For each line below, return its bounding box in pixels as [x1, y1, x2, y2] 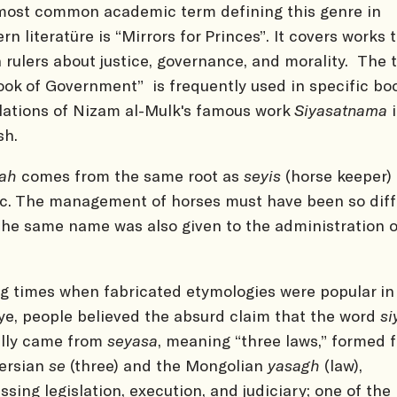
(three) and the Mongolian [66, 354, 268, 375]
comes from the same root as [21, 165, 244, 185]
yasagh [268, 354, 320, 375]
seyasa [107, 330, 158, 350]
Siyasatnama [294, 99, 387, 120]
